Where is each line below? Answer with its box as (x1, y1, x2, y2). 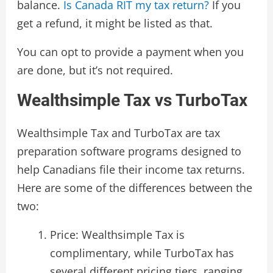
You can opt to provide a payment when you (16, 44, 244, 60)
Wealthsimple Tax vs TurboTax (16, 90, 247, 111)
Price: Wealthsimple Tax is (49, 227, 185, 243)
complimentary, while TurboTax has (49, 246, 234, 261)
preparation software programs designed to (16, 144, 241, 159)
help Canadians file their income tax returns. (16, 162, 245, 177)
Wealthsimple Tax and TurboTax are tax (16, 126, 220, 141)
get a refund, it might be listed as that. (16, 15, 213, 30)
